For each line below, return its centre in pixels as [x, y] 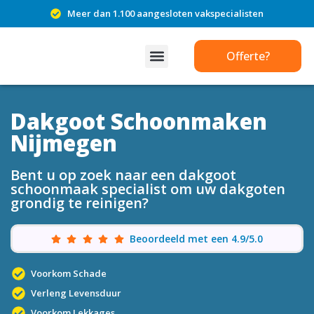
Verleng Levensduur [76, 293]
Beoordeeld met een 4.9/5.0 [197, 239]
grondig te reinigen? [80, 203]
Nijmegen [64, 143]
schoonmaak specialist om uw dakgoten [148, 189]
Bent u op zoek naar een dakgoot [123, 175]
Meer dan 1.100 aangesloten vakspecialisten [165, 13]
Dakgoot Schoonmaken [139, 121]
